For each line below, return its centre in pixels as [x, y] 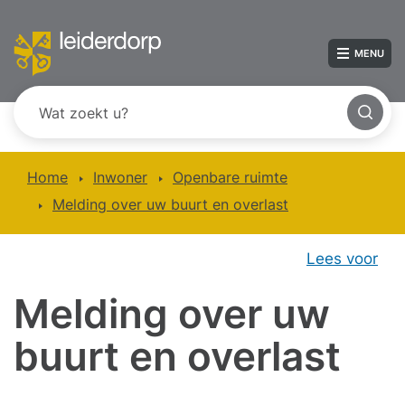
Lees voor [342, 259]
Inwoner [120, 177]
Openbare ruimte [230, 177]
